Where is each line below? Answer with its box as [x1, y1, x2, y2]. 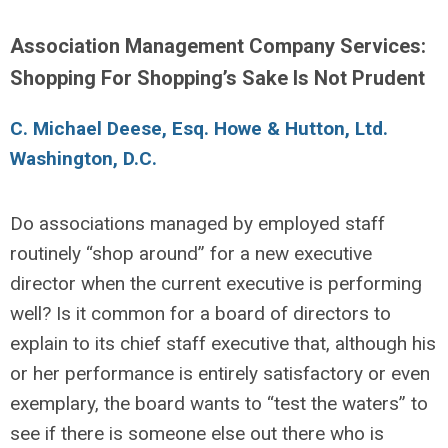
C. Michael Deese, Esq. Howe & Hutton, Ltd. [10, 117, 388, 140]
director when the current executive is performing [10, 272, 422, 295]
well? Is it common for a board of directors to [10, 302, 391, 325]
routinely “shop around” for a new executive [10, 242, 372, 265]
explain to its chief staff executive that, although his [10, 332, 436, 355]
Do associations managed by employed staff [10, 212, 385, 235]
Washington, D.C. [10, 147, 157, 170]
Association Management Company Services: [10, 34, 426, 58]
